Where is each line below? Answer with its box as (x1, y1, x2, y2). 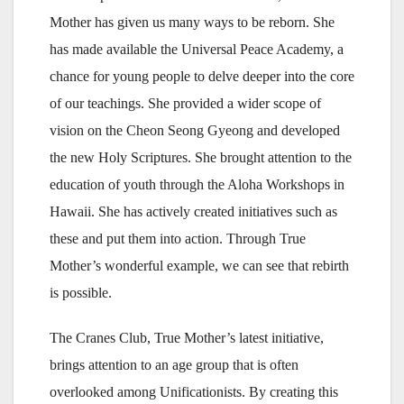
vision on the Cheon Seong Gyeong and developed (50, 123, 340, 139)
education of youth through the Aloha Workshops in (50, 177, 344, 193)
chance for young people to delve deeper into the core (50, 69, 354, 85)
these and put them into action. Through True (50, 231, 306, 247)
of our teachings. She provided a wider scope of (50, 96, 321, 112)
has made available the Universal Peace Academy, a (50, 41, 344, 58)
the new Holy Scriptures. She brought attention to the (50, 150, 352, 166)
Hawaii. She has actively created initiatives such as (50, 204, 337, 220)
